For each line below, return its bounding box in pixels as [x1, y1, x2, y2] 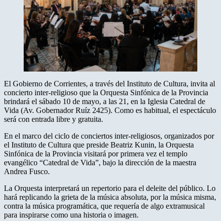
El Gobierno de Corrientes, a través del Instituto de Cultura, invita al [4, 79, 215, 88]
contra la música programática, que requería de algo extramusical [4, 202, 205, 211]
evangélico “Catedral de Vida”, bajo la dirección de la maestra [4, 158, 196, 167]
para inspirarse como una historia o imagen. [4, 211, 139, 220]
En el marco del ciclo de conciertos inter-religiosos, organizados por [4, 132, 214, 141]
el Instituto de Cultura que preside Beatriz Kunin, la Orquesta [4, 141, 194, 149]
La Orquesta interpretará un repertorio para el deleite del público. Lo [4, 184, 216, 193]
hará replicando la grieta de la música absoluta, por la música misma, [4, 193, 216, 202]
